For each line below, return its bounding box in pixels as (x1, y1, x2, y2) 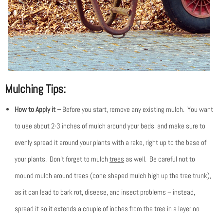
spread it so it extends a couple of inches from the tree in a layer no (15, 203, 200, 213)
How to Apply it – (15, 104, 62, 114)
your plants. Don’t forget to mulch (15, 154, 109, 163)
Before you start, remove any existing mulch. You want (62, 104, 213, 114)
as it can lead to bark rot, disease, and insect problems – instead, (15, 187, 195, 197)
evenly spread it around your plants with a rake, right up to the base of (15, 137, 206, 147)
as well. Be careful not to (124, 154, 195, 163)
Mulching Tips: (5, 81, 66, 96)
